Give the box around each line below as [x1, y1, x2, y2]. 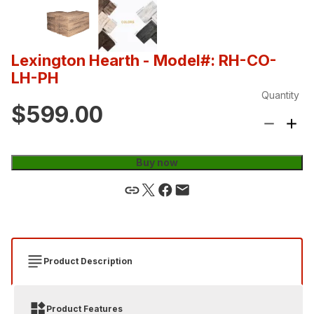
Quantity [261, 88, 299, 101]
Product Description [43, 255, 132, 266]
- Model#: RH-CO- [143, 50, 277, 69]
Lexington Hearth [11, 50, 139, 69]
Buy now [136, 156, 178, 168]
